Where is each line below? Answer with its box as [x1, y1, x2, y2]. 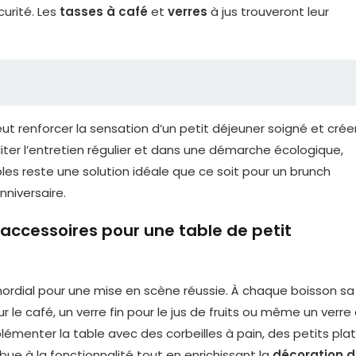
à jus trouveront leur [207, 3, 329, 20]
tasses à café [60, 3, 148, 20]
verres [168, 3, 207, 20]
